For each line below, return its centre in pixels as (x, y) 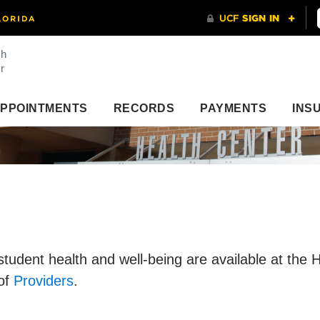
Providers (44, 280)
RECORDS (144, 108)
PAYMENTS (233, 108)
